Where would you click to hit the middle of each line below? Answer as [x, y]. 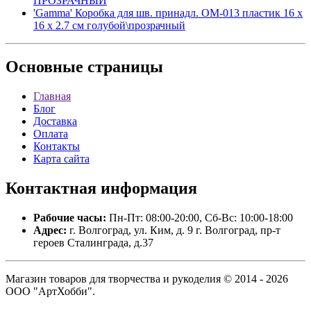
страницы [123, 67]
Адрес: [50, 230]
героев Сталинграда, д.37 [93, 243]
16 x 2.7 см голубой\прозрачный [109, 25]
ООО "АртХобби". [50, 292]
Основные [44, 67]
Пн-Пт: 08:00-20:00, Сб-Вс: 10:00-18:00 [200, 218]
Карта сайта [61, 159]
